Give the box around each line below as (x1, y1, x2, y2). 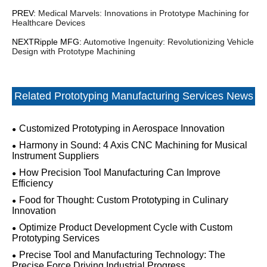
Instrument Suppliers (12, 151, 99, 161)
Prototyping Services (12, 233, 100, 243)
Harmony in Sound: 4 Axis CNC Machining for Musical (19, 140, 247, 150)
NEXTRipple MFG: (12, 37, 83, 46)
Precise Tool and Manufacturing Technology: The (19, 250, 225, 260)
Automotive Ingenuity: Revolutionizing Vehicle (83, 37, 254, 46)
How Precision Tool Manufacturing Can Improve (19, 167, 221, 178)
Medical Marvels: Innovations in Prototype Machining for (38, 8, 249, 18)
